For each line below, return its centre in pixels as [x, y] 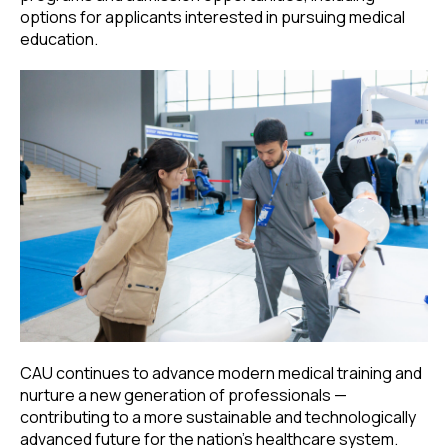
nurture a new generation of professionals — [183, 394]
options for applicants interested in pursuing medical [212, 16]
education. [59, 38]
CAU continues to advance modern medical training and [221, 372]
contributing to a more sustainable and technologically [218, 416]
